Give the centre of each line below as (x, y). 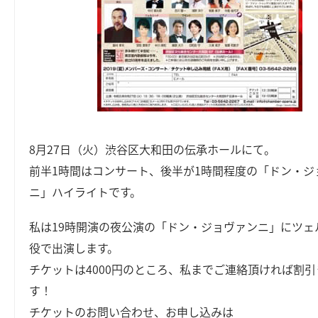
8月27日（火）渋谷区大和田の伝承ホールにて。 (153, 149)
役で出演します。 (74, 248)
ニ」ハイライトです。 (86, 191)
